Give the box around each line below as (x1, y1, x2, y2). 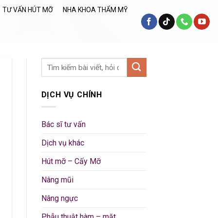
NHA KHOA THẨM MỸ (63, 6, 127, 14)
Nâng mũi (41, 175, 73, 184)
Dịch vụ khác (41, 138, 84, 147)
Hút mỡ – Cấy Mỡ (41, 156, 101, 166)
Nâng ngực (41, 193, 78, 203)
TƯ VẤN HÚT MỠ (2, 6, 53, 14)
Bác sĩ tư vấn (41, 119, 86, 129)
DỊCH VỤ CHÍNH (41, 90, 102, 99)
